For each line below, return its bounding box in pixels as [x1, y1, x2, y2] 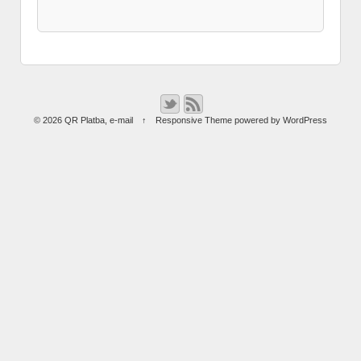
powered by [232, 115, 284, 126]
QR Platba [61, 115, 105, 126]
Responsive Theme [156, 115, 233, 126]
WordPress [283, 115, 328, 126]
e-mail [109, 115, 133, 126]
